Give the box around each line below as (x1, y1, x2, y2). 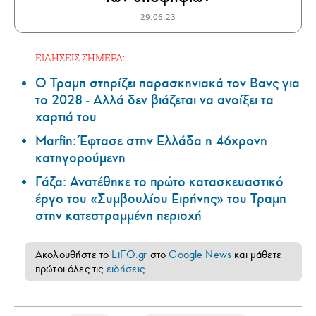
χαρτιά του (35, 108, 97, 126)
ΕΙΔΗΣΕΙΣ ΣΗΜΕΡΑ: (35, 50, 125, 64)
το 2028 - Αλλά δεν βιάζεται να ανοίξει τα (35, 91, 274, 109)
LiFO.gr (111, 248, 147, 261)
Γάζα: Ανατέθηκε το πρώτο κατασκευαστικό (35, 173, 284, 190)
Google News (169, 248, 232, 261)
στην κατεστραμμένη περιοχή (35, 207, 202, 224)
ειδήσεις (106, 262, 145, 275)
